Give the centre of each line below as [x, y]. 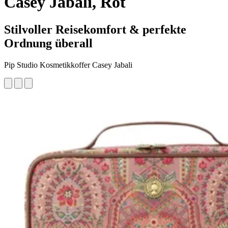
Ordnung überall [48, 43]
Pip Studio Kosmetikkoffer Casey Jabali [68, 65]
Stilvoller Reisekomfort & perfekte [95, 29]
